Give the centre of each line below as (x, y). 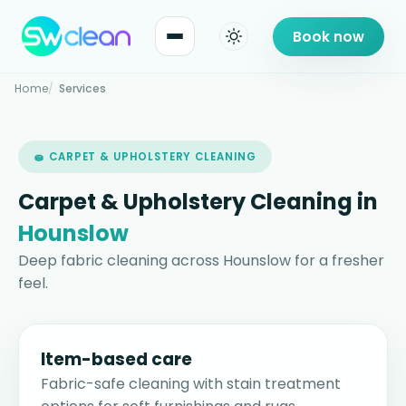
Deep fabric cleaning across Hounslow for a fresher (201, 261)
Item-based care (116, 360)
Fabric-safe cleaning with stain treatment (191, 384)
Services (82, 89)
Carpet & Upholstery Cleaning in (198, 202)
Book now (329, 36)
